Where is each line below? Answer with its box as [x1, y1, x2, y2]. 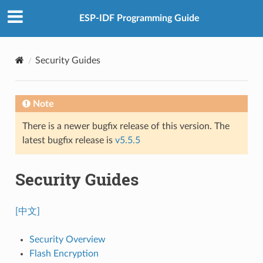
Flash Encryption [29, 248, 99, 258]
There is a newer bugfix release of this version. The [22, 121, 230, 131]
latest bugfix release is [22, 135, 115, 145]
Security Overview [29, 234, 106, 244]
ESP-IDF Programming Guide [79, 14, 200, 23]
